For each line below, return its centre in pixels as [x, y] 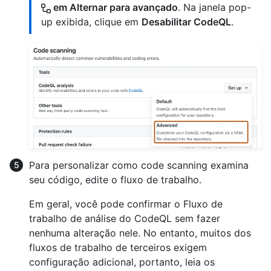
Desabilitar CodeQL [186, 22]
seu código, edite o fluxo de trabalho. [115, 179]
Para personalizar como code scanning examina [139, 165]
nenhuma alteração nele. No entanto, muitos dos [140, 233]
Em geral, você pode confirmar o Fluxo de [126, 204]
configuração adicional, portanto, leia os [122, 262]
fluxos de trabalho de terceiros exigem [118, 247]
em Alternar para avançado [114, 8]
